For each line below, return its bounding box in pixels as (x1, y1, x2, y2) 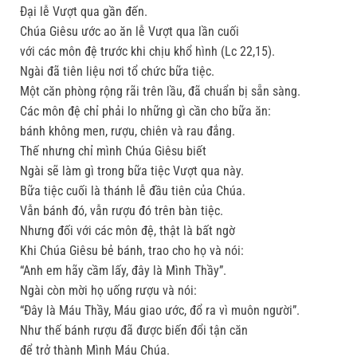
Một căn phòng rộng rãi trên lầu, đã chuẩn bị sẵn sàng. (20, 84, 300, 100)
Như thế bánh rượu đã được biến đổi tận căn (20, 323, 248, 339)
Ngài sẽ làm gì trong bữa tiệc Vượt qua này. (20, 163, 244, 179)
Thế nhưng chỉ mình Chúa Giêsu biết (20, 143, 206, 159)
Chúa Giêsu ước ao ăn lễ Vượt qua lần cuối (20, 24, 239, 40)
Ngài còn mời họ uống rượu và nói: (20, 283, 197, 299)
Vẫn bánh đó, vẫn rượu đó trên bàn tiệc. (20, 203, 223, 219)
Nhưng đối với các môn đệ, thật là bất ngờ (20, 223, 235, 239)
